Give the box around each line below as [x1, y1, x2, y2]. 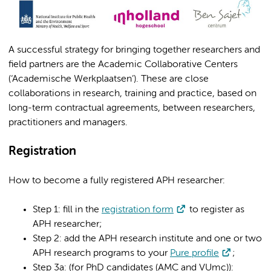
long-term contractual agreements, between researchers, [8, 103, 255, 114]
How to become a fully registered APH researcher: [8, 176, 225, 186]
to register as [187, 205, 244, 215]
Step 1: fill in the [33, 205, 102, 215]
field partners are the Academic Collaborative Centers [8, 60, 238, 70]
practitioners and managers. [8, 118, 128, 128]
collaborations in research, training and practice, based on [8, 89, 256, 99]
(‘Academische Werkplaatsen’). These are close [8, 74, 209, 85]
